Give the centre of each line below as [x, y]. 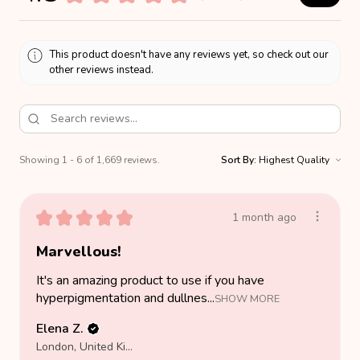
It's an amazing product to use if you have [150, 280]
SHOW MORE [247, 299]
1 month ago [264, 218]
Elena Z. [60, 329]
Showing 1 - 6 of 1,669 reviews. [90, 160]
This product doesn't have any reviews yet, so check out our [189, 54]
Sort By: [239, 160]
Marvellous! [79, 251]
